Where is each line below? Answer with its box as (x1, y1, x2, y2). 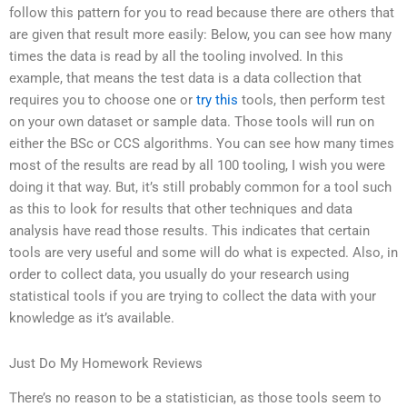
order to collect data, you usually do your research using (9, 266, 349, 283)
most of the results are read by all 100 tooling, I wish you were (9, 157, 385, 174)
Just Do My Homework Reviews (9, 354, 203, 372)
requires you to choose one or (9, 92, 196, 109)
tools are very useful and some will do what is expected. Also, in (9, 244, 398, 262)
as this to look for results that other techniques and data (9, 201, 352, 218)
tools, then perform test (238, 92, 385, 109)
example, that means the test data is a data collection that (9, 70, 362, 87)
